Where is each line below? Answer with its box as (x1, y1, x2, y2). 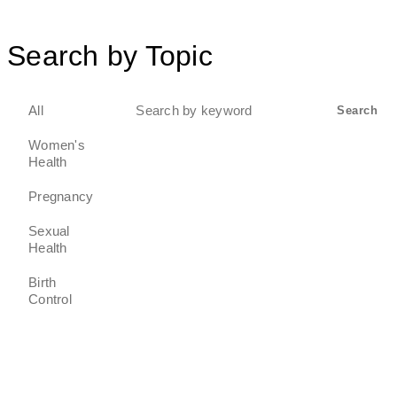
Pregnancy (28, 189, 94, 204)
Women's (28, 137, 85, 152)
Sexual (28, 223, 70, 238)
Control (28, 292, 72, 307)
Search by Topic (7, 39, 213, 72)
